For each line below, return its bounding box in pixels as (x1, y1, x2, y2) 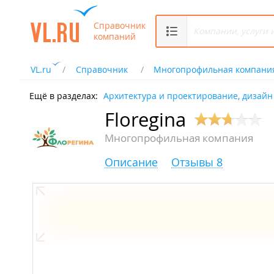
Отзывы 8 (171, 155, 223, 170)
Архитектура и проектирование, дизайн (103, 90, 273, 102)
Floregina (105, 107, 186, 133)
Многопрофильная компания (105, 131, 253, 146)
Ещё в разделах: (29, 90, 98, 102)
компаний (94, 30, 136, 42)
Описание (105, 155, 158, 170)
